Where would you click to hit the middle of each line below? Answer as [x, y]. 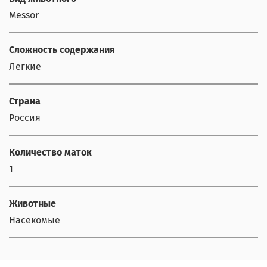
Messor [24, 15]
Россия [25, 117]
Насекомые [35, 220]
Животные [32, 203]
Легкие [25, 66]
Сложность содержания [62, 49]
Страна [25, 101]
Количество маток [50, 152]
